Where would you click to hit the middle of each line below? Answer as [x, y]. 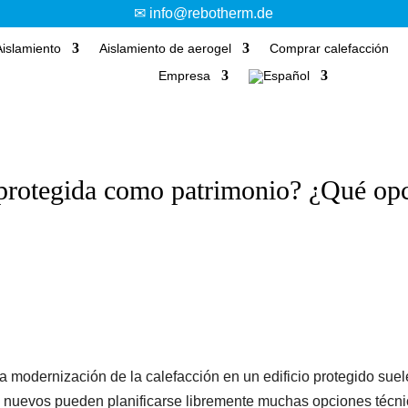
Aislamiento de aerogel [165, 48]
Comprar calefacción [329, 48]
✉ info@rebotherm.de [204, 13]
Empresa [184, 76]
